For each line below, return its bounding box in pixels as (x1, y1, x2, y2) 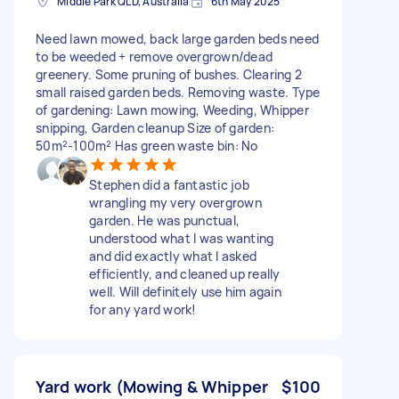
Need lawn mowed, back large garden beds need (36, 29, 319, 47)
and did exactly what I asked (89, 247, 256, 265)
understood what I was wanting (89, 229, 274, 247)
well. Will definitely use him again (89, 282, 281, 300)
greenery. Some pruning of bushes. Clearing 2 (36, 65, 302, 83)
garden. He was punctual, (89, 211, 240, 229)
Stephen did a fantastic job (89, 175, 249, 193)
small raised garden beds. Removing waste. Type (36, 83, 321, 101)
